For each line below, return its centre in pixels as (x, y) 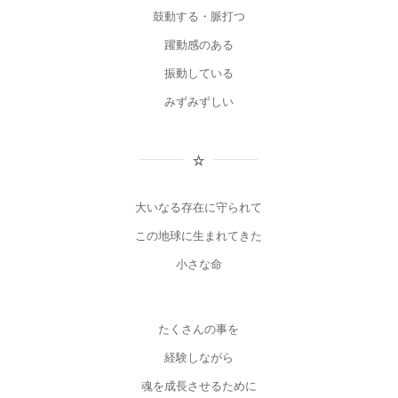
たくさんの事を (199, 329)
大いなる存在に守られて (199, 207)
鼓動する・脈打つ (199, 17)
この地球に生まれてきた (199, 235)
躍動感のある (199, 45)
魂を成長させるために (199, 386)
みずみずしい (199, 102)
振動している (199, 74)
